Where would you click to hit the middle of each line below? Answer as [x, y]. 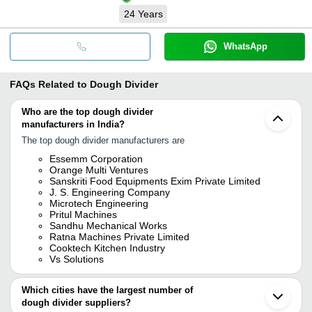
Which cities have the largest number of [107, 290]
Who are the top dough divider [87, 111]
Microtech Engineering [99, 203]
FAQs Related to [48, 84]
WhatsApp [245, 46]
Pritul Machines [83, 214]
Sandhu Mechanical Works [108, 225]
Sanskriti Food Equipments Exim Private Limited [155, 181]
